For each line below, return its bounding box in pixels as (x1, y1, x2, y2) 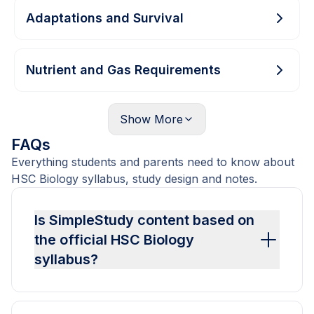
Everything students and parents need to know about (11, 155, 294, 170)
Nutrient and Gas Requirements (26, 62, 221, 78)
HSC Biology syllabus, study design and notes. (11, 172, 257, 186)
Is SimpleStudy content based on (34, 212, 254, 229)
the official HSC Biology (34, 231, 194, 249)
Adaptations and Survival (26, 11, 184, 26)
